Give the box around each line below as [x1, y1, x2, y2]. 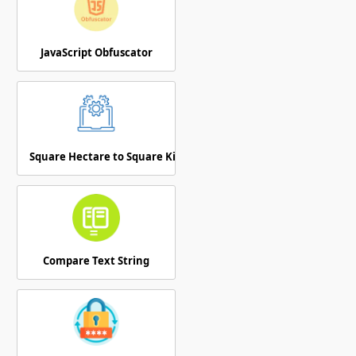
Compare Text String [43, 253, 149, 268]
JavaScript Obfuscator [40, 44, 153, 60]
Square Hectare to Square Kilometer [29, 149, 218, 164]
